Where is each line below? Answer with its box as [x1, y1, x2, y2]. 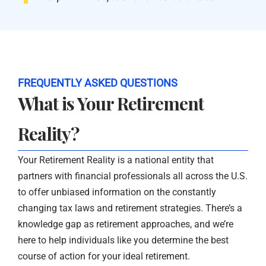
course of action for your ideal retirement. [18, 251, 190, 262]
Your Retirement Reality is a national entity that [18, 154, 214, 166]
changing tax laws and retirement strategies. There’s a [18, 202, 242, 214]
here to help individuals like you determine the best [18, 235, 229, 246]
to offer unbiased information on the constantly [18, 186, 216, 198]
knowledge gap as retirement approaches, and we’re [18, 218, 233, 230]
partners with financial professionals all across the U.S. [18, 170, 248, 182]
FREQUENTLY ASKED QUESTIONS [18, 77, 178, 90]
